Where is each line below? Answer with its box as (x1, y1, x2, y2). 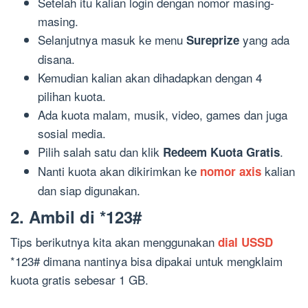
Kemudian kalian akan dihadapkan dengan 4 (38, 69, 262, 87)
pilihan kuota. (38, 87, 106, 105)
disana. (38, 50, 75, 68)
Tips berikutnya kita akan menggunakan (10, 232, 218, 250)
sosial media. (38, 124, 106, 142)
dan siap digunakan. (38, 181, 140, 199)
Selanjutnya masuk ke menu (38, 31, 186, 49)
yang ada (239, 31, 289, 49)
